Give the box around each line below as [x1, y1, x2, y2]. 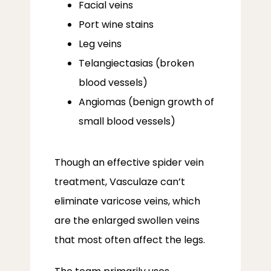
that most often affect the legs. [54, 233, 207, 247]
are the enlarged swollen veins [54, 214, 200, 227]
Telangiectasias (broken [79, 56, 194, 70]
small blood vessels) [79, 114, 175, 128]
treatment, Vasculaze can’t [54, 175, 185, 189]
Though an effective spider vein [54, 155, 204, 169]
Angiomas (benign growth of [79, 95, 214, 109]
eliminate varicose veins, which [54, 194, 200, 208]
